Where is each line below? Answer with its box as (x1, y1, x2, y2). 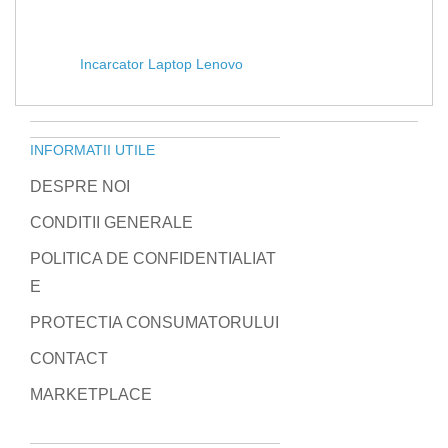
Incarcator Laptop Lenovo (80, 56, 243, 73)
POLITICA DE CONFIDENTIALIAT (30, 250, 276, 268)
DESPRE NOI (30, 178, 130, 196)
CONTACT (30, 350, 108, 368)
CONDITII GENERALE (30, 214, 193, 232)
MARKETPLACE (30, 386, 152, 404)
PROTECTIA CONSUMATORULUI (30, 314, 279, 332)
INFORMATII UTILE (30, 142, 155, 159)
